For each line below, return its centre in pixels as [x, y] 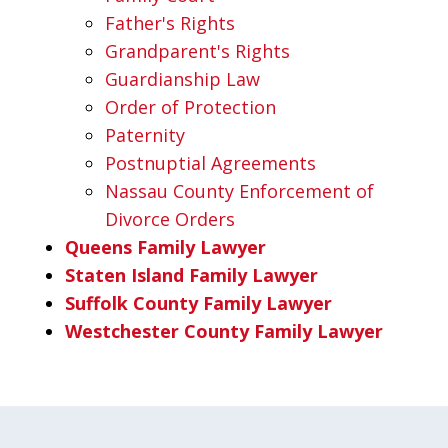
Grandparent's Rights [197, 50]
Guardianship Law [182, 78]
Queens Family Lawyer [165, 246]
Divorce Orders [170, 218]
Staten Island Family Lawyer [191, 274]
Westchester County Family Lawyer [224, 330]
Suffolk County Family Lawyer [198, 302]
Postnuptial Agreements [210, 162]
